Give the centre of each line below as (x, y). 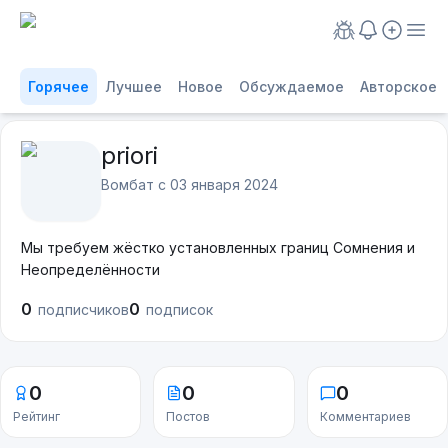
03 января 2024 (224, 184)
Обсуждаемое (291, 86)
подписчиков (83, 309)
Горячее (58, 86)
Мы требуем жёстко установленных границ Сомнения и (218, 247)
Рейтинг (36, 416)
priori (129, 155)
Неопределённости (90, 269)
